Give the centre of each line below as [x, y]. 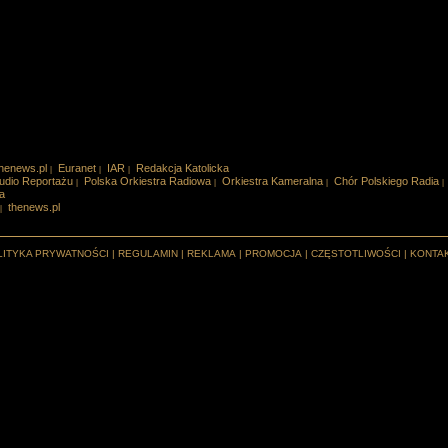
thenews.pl [33, 207]
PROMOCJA [273, 253]
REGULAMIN [147, 253]
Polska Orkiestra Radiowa [147, 181]
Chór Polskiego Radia [386, 181]
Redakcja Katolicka [182, 168]
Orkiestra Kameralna [272, 181]
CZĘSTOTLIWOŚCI [355, 253]
